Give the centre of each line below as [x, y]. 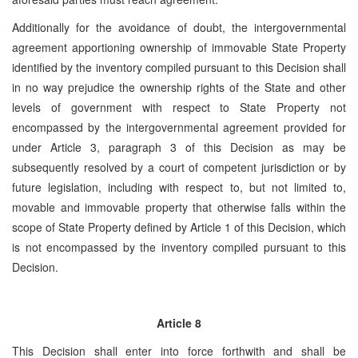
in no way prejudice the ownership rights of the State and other [179, 87]
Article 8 [179, 322]
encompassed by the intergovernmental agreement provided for [179, 127]
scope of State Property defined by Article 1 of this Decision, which [179, 227]
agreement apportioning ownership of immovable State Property [179, 47]
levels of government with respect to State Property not [179, 107]
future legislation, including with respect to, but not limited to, [179, 187]
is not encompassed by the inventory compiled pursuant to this [179, 247]
